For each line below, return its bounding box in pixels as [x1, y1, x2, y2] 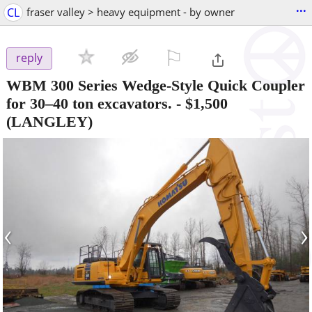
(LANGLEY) [6, 112, 93, 130]
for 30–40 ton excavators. [6, 94, 172, 112]
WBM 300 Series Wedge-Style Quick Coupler [6, 76, 305, 94]
